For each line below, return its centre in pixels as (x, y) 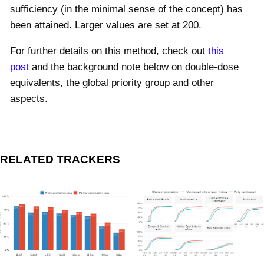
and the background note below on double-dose (134, 67)
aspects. (29, 98)
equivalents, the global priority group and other (112, 82)
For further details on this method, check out (109, 51)
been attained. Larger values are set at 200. (106, 25)
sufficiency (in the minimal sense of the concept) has (126, 9)
